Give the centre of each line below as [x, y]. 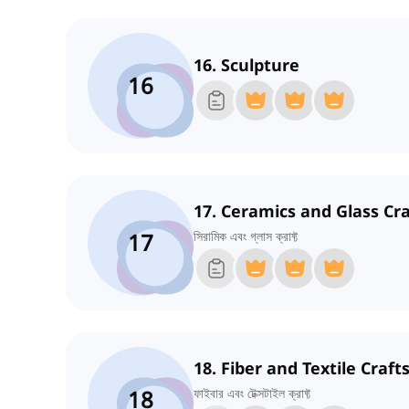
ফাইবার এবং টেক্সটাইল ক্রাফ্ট [252, 393]
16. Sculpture [246, 65]
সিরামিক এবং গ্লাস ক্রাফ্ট [246, 236]
